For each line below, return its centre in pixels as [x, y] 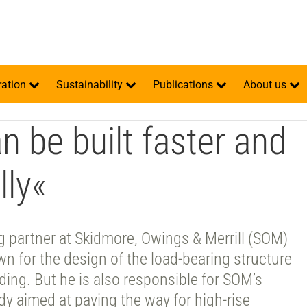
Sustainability [91, 85]
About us [266, 85]
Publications [184, 85]
